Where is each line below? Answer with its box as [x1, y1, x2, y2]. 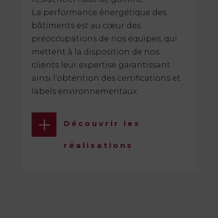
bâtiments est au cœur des [31, 20, 141, 30]
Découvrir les [63, 118, 141, 128]
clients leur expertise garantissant [31, 60, 170, 70]
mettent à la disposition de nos [31, 47, 159, 56]
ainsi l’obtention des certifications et [31, 73, 181, 83]
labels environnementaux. [31, 86, 138, 96]
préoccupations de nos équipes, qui [31, 34, 177, 43]
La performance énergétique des [31, 7, 166, 17]
